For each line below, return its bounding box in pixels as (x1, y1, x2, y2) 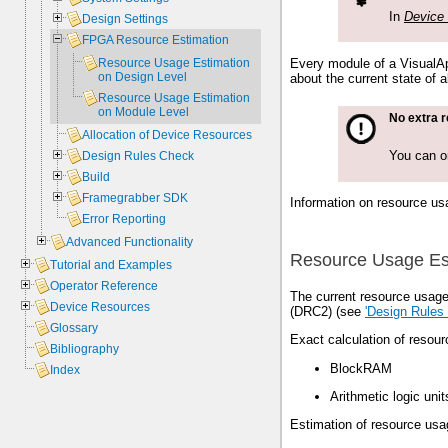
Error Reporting (82, 212, 167, 227)
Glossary (50, 321, 99, 336)
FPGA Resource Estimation (82, 33, 230, 48)
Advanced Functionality (66, 235, 194, 250)
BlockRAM (330, 360, 392, 376)
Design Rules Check (82, 149, 195, 164)
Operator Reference (50, 279, 159, 294)
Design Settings (82, 12, 169, 27)
